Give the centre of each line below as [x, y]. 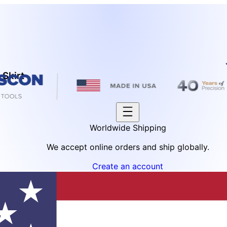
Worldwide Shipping [128, 128]
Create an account [128, 166]
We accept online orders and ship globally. [128, 147]
